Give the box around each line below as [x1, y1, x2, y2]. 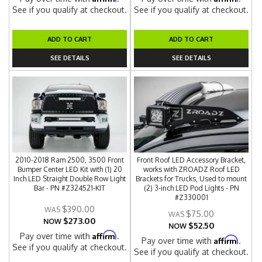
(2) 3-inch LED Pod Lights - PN [143, 184, 239, 192]
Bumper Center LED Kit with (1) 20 [17, 165, 122, 174]
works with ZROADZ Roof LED [143, 165, 240, 174]
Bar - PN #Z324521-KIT [34, 184, 106, 192]
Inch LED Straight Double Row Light [13, 174, 126, 183]
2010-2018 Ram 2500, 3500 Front [15, 156, 125, 164]
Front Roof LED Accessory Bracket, [137, 156, 246, 164]
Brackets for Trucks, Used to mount [136, 174, 247, 183]
